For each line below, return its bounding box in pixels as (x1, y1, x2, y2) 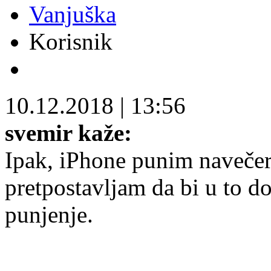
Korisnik (29, 28, 113, 54)
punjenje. (5, 201, 93, 227)
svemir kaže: (5, 119, 132, 146)
